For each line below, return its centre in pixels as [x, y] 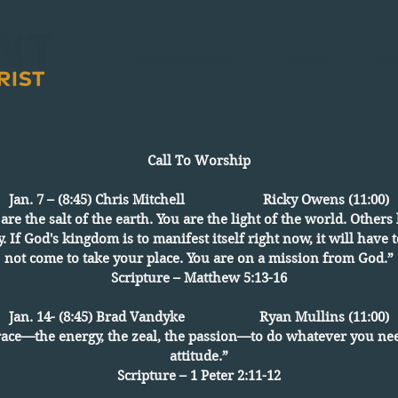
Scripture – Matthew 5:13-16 [199, 278]
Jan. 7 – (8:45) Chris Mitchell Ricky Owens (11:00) [199, 200]
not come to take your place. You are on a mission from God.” [199, 259]
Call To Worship [199, 161]
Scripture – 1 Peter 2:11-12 [199, 376]
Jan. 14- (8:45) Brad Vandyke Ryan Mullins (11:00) [199, 317]
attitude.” [199, 356]
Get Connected [184, 60]
